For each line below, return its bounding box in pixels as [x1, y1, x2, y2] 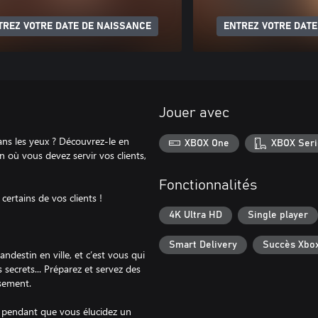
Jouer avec [159, 106, 229, 120]
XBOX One [185, 138, 230, 148]
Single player [248, 210, 308, 221]
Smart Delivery [169, 239, 237, 250]
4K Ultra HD [169, 210, 222, 221]
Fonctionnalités [159, 177, 257, 192]
